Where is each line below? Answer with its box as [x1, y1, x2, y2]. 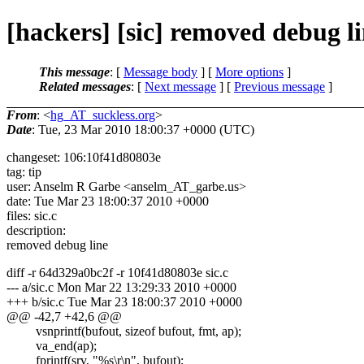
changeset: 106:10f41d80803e [6, 149, 161, 164]
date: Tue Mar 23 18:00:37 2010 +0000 [6, 193, 209, 208]
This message [39, 64, 110, 79]
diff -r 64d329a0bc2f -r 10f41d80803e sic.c [6, 265, 228, 279]
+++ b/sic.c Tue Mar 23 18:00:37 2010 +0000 [6, 294, 242, 309]
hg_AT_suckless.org [50, 107, 155, 122]
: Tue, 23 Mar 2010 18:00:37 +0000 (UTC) [32, 122, 254, 136]
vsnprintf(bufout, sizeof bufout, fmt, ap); [6, 323, 241, 338]
